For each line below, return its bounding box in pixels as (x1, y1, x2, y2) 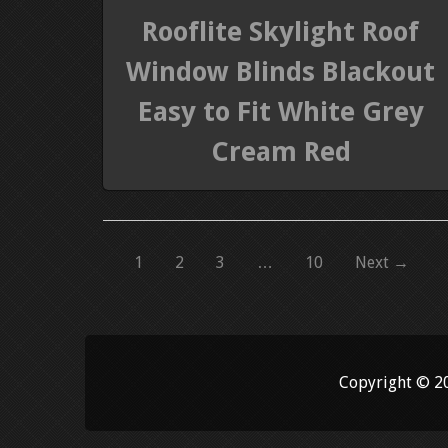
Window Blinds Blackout (126, 56, 436, 88)
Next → (355, 253, 409, 273)
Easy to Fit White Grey (137, 96, 424, 128)
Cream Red (210, 136, 351, 168)
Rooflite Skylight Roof (142, 16, 420, 48)
